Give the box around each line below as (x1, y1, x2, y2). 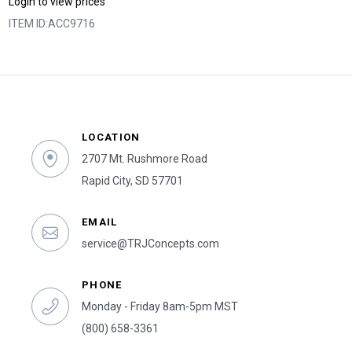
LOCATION (82, 131, 141, 144)
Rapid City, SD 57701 (82, 174, 183, 188)
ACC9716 (48, 17, 96, 31)
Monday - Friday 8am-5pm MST (82, 300, 238, 313)
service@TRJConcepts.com (82, 237, 219, 251)
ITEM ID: (9, 17, 49, 31)
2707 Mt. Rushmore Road (82, 152, 207, 166)
